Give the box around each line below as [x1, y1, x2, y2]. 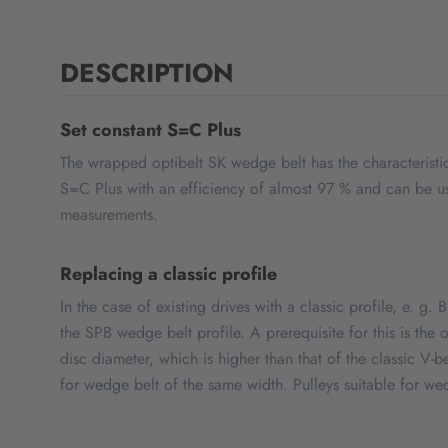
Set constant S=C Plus [60, 117, 241, 144]
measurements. [60, 203, 158, 227]
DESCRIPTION [60, 54, 234, 93]
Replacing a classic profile [60, 261, 277, 288]
